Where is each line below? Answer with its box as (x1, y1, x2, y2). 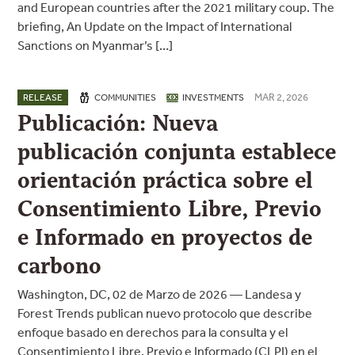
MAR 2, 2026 (254, 90, 309, 104)
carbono (17, 251, 102, 281)
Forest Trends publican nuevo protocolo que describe (17, 305, 313, 321)
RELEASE (23, 91, 63, 104)
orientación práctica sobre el (17, 166, 314, 195)
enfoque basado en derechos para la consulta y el (17, 324, 288, 340)
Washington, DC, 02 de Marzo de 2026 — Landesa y (17, 286, 302, 302)
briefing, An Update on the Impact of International (17, 18, 292, 34)
